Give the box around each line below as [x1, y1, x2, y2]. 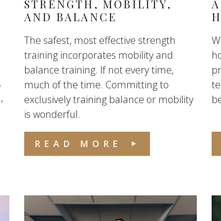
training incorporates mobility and [24, 48, 173, 62]
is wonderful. [24, 108, 80, 121]
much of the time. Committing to [24, 78, 169, 91]
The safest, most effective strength [24, 34, 176, 47]
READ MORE [34, 138, 122, 149]
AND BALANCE [24, 9, 117, 24]
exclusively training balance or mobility [24, 93, 193, 106]
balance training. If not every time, [24, 63, 174, 76]
